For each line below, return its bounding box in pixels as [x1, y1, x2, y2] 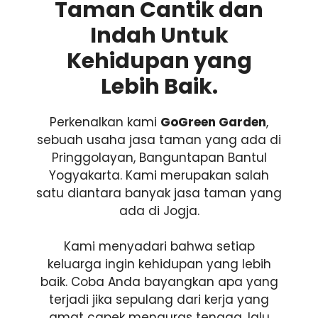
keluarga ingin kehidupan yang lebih [47, 256, 271, 273]
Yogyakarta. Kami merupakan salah [49, 166, 269, 184]
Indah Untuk [89, 20, 229, 50]
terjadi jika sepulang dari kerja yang [49, 291, 269, 308]
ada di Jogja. [119, 202, 199, 219]
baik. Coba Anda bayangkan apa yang [40, 273, 278, 290]
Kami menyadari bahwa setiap [63, 238, 255, 255]
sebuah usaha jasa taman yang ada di [37, 131, 281, 148]
